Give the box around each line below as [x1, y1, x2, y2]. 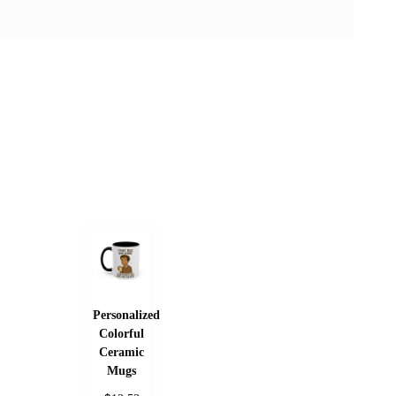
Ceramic [99, 345, 145, 360]
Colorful [99, 326, 145, 341]
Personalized [93, 308, 160, 323]
